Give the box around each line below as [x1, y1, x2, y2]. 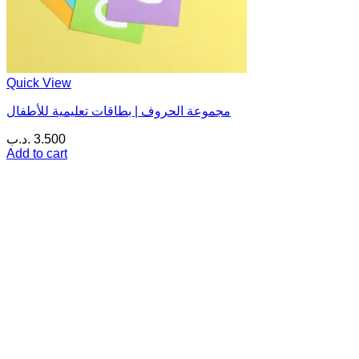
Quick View [6, 76, 71, 91]
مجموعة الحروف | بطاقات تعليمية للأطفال [6, 104, 231, 119]
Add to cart [6, 147, 67, 161]
